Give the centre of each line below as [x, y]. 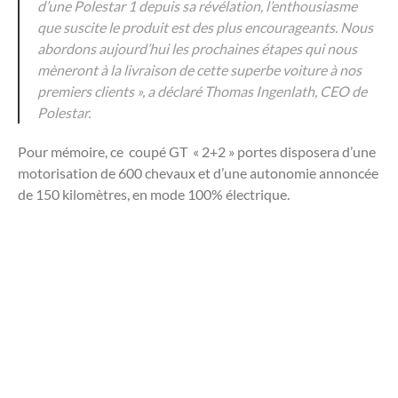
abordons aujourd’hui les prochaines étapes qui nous [197, 48]
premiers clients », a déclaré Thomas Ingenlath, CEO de [202, 91]
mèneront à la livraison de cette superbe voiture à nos [199, 69]
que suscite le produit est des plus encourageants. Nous [205, 27]
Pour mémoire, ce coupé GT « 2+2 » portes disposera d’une [197, 151]
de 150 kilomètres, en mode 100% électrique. [154, 194]
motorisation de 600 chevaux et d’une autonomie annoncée [198, 172]
